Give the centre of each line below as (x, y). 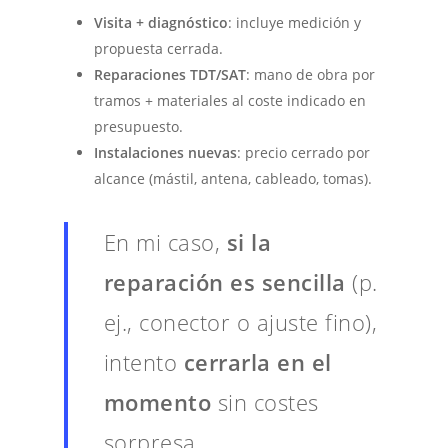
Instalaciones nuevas (166, 152)
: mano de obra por (311, 74)
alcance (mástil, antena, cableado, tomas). (233, 178)
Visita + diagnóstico (161, 22)
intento (143, 361)
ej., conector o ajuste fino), (240, 321)
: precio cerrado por (304, 152)
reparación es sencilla (224, 281)
